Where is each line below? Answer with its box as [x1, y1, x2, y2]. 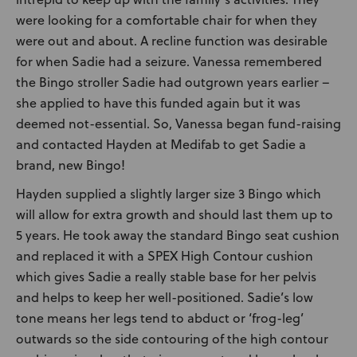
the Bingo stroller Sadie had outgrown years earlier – [16, 73, 330, 91]
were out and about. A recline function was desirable [16, 32, 328, 49]
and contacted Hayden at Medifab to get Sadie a [16, 135, 306, 153]
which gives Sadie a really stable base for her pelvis [16, 268, 316, 285]
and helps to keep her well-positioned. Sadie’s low [16, 288, 313, 306]
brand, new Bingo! [16, 156, 125, 174]
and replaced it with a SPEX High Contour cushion [16, 247, 313, 265]
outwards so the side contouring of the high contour [16, 330, 328, 347]
